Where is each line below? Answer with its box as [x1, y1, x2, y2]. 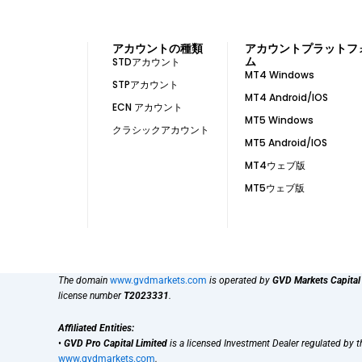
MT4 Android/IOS [244, 90, 328, 104]
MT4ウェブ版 [244, 158, 305, 172]
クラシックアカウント [112, 122, 209, 137]
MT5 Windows [244, 112, 314, 127]
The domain [58, 275, 110, 287]
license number [58, 290, 124, 302]
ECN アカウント [112, 99, 183, 114]
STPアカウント [112, 77, 179, 91]
